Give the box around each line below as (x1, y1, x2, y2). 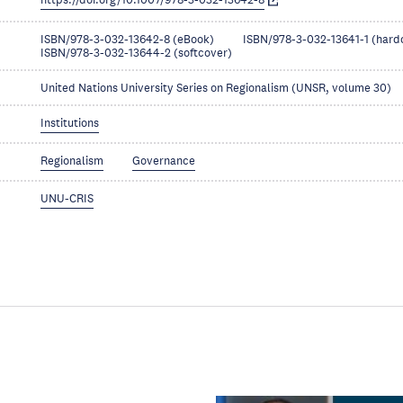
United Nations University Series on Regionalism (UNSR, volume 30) (40, 81, 392, 95)
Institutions (40, 116, 100, 130)
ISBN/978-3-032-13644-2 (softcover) (40, 46, 233, 60)
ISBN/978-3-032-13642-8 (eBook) (40, 32, 215, 47)
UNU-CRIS (40, 192, 94, 206)
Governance (132, 154, 196, 168)
